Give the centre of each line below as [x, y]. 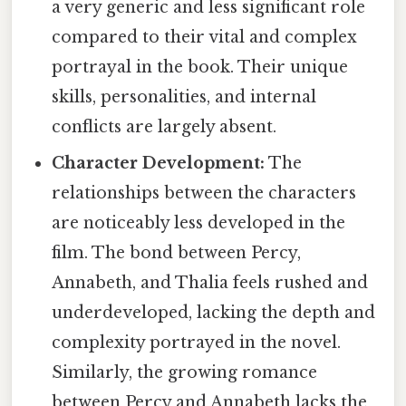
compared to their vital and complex [205, 37]
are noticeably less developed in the [199, 222]
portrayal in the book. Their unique [200, 67]
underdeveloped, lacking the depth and [214, 312]
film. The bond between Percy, [177, 252]
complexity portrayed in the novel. [197, 342]
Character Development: [159, 163]
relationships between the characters [204, 193]
